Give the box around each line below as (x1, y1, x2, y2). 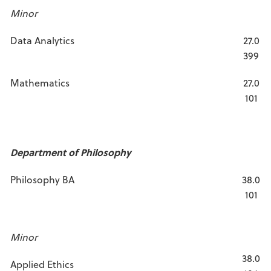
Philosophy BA (10, 172, 74, 186)
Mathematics (10, 76, 70, 90)
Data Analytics (10, 33, 74, 47)
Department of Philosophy (10, 145, 131, 159)
